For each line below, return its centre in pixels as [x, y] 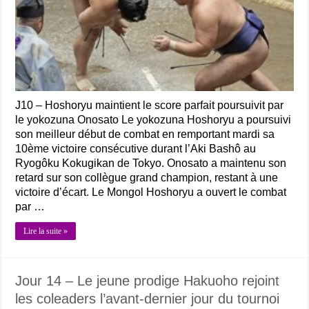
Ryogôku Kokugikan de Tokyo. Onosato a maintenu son [151, 163]
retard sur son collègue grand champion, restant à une [147, 177]
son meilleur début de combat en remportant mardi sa [145, 134]
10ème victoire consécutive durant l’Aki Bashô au [136, 148]
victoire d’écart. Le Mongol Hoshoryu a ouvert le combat [151, 192]
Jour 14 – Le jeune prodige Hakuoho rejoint [148, 280]
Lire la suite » [46, 231]
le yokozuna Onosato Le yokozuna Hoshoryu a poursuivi [153, 119]
